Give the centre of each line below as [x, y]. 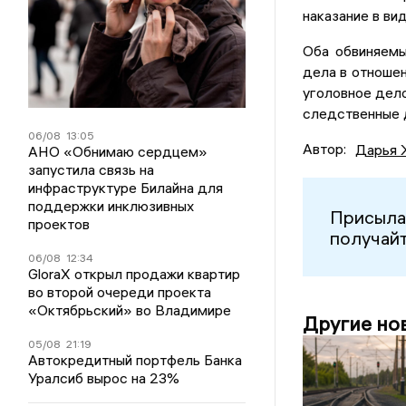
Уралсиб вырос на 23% [104, 378]
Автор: [324, 149]
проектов [59, 224]
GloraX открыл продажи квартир [135, 274]
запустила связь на [92, 169]
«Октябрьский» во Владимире [130, 310]
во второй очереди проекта [120, 292]
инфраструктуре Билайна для [126, 188]
